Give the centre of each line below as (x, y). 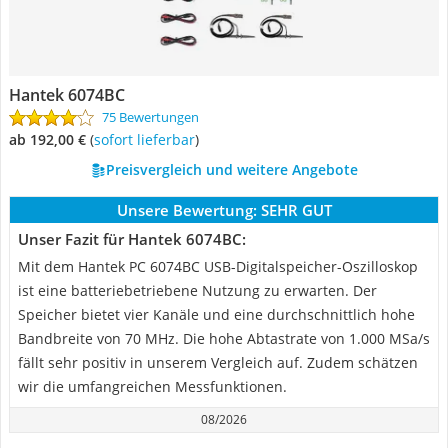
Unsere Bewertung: (186, 210)
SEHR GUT (296, 210)
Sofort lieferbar (148, 139)
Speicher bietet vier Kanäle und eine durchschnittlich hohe (216, 314)
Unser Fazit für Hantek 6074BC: (132, 239)
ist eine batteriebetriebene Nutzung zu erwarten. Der (197, 290)
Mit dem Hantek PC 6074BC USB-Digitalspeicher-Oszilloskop (218, 266)
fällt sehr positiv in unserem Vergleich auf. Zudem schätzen (218, 362)
